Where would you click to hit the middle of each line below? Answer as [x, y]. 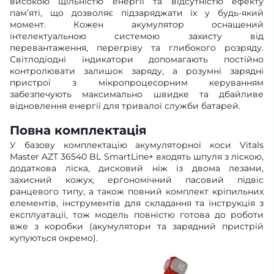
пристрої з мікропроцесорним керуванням [137, 83]
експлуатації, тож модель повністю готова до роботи [137, 215]
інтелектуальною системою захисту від [137, 36]
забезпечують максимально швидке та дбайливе [137, 94]
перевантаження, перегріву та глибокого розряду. [137, 48]
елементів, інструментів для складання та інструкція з [137, 203]
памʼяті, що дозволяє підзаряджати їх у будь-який [137, 13]
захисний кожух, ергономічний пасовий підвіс [137, 180]
